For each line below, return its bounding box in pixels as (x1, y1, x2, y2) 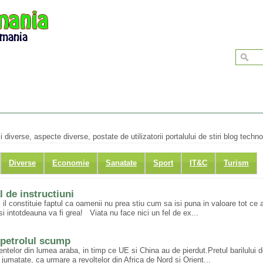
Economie (52, 159, 89, 168)
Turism (224, 159, 249, 168)
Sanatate (106, 159, 137, 168)
